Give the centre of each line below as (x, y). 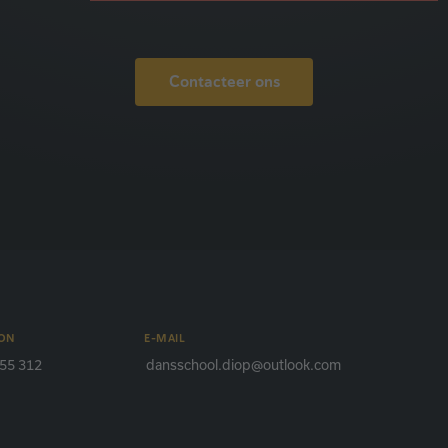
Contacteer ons (224, 81)
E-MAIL (165, 337)
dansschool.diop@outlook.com (243, 364)
